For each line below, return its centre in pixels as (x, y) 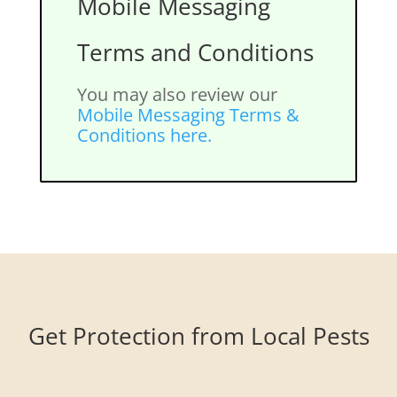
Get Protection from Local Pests (198, 336)
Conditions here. (144, 135)
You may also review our (177, 94)
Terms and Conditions (195, 52)
